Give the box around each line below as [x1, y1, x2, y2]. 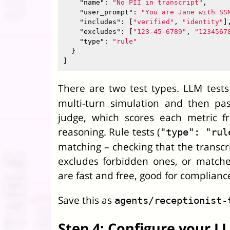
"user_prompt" [80, 8, 133, 16]
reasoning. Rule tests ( [58, 125, 160, 139]
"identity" [182, 18, 223, 26]
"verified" [133, 18, 174, 26]
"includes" [80, 18, 121, 26]
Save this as [58, 193, 114, 207]
